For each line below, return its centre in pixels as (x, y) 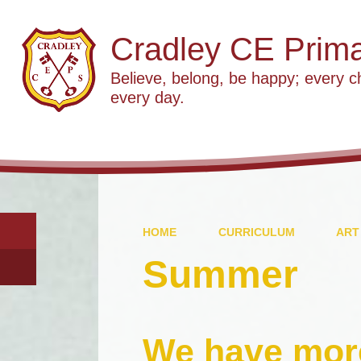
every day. (148, 97)
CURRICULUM (256, 232)
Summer (220, 274)
